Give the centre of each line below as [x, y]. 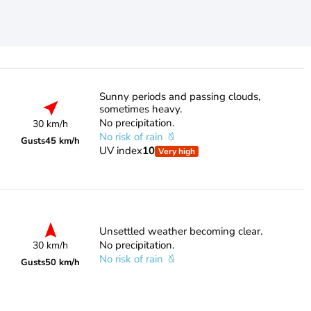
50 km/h [63, 262]
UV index [120, 151]
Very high [176, 151]
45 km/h [63, 141]
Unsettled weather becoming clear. [180, 231]
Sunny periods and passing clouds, [179, 96]
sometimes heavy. [140, 109]
